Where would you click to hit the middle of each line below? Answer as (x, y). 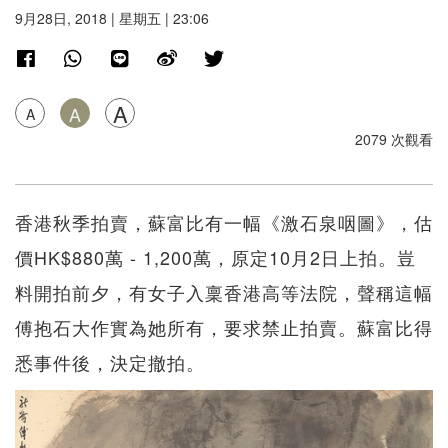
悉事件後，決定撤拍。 (110, 361)
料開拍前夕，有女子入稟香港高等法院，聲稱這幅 (224, 291)
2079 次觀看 (394, 138)
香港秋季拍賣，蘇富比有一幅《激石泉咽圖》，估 (224, 221)
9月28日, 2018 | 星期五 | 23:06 (112, 17)
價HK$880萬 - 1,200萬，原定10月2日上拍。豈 (215, 256)
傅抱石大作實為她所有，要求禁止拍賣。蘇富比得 (224, 326)
